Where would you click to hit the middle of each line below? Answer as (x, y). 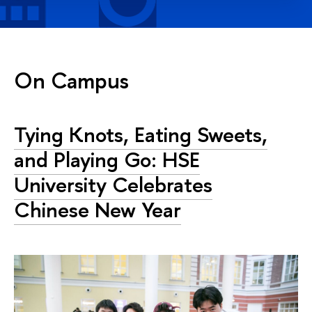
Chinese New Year (97, 210)
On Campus (71, 80)
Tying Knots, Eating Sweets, (141, 134)
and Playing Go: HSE (107, 159)
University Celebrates (113, 185)
